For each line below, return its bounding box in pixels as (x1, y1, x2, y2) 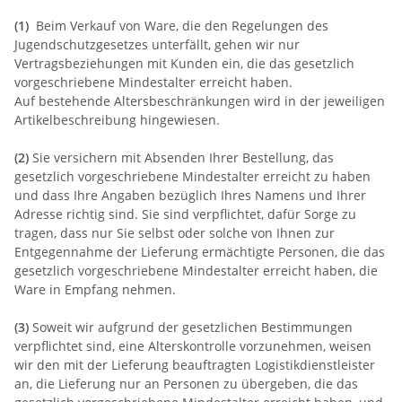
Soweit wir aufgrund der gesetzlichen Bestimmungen (29, 318, 353, 336)
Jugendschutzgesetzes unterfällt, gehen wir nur (14, 35, 300, 53)
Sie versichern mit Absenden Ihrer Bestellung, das (29, 148, 334, 166)
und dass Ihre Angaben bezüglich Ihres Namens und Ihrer (14, 186, 366, 204)
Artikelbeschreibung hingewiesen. (14, 110, 220, 128)
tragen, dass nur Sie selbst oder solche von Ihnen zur (14, 223, 335, 241)
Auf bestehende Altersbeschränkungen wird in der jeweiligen (14, 92, 385, 109)
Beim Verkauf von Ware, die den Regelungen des (29, 16, 328, 34)
